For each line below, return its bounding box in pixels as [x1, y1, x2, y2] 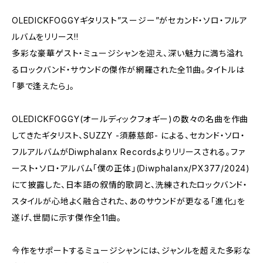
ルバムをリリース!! [12, 32, 79, 42]
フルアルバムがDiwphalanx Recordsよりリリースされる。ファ [12, 147, 245, 157]
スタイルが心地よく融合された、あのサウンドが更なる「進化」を [12, 196, 245, 206]
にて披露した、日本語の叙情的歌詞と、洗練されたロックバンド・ [12, 180, 248, 190]
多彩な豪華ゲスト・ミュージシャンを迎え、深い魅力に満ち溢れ [12, 48, 244, 58]
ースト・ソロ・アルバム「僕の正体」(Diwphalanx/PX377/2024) [12, 163, 251, 173]
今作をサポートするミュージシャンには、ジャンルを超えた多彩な [12, 245, 251, 255]
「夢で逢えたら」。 [12, 81, 75, 91]
